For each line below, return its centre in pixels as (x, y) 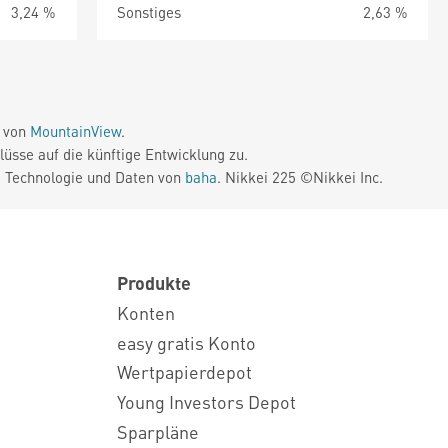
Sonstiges (148, 12)
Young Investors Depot (206, 402)
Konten (146, 312)
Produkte (154, 282)
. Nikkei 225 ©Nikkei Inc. (300, 177)
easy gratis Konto (186, 342)
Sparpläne (158, 431)
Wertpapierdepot (184, 372)
